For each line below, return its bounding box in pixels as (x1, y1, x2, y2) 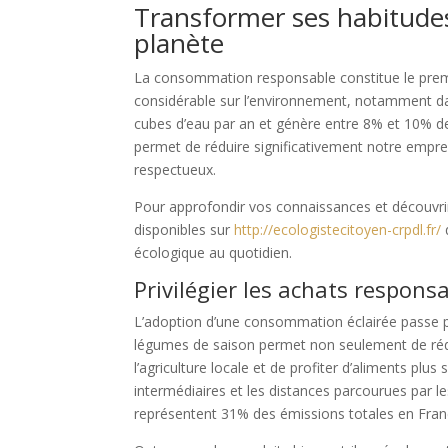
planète (134, 25, 225, 62)
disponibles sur (134, 220, 235, 240)
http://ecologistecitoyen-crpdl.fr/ (234, 220, 442, 240)
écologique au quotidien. (134, 243, 293, 263)
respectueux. (134, 160, 217, 180)
